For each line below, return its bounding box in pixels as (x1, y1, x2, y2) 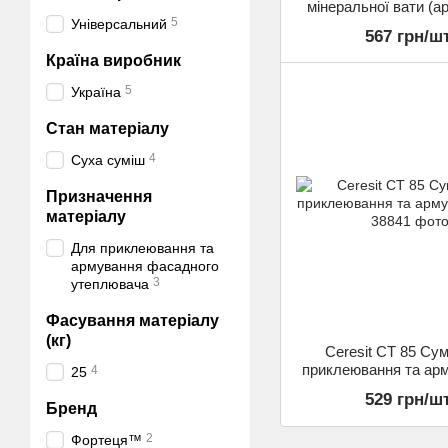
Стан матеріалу (46, 120, 169, 137)
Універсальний (71, 16, 167, 32)
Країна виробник (46, 52, 181, 69)
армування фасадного (71, 258, 219, 274)
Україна (71, 84, 121, 100)
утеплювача (71, 276, 149, 292)
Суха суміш (71, 152, 145, 168)
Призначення (46, 188, 152, 205)
